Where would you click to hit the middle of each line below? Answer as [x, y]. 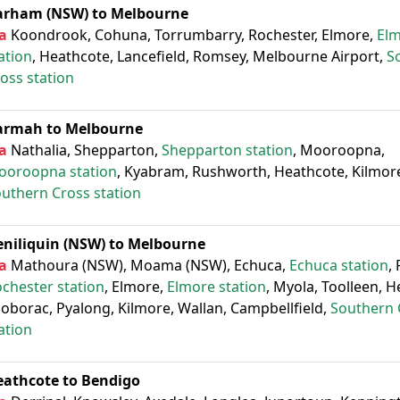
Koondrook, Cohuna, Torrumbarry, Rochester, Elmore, [192, 34]
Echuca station [339, 265]
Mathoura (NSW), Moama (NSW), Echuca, [148, 265]
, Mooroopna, [339, 150]
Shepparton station [227, 150]
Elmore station [217, 286]
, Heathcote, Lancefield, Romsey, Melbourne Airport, [209, 56]
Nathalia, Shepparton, [84, 150]
